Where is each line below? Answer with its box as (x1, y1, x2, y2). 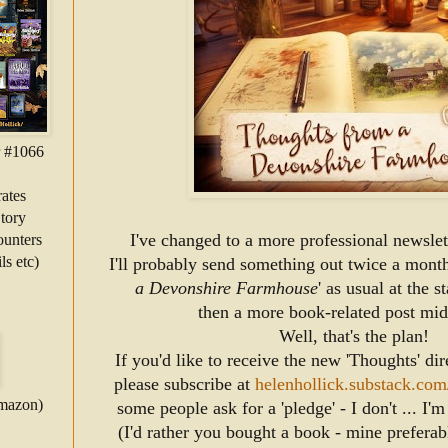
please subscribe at (114, 374, 255, 395)
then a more (198, 302, 289, 323)
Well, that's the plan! (279, 326, 429, 347)
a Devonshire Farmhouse (135, 278, 318, 299)
